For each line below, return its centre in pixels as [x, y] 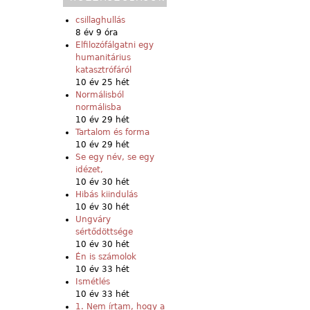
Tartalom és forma [112, 132]
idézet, [89, 169]
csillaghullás [100, 20]
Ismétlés [93, 281]
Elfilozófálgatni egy [115, 45]
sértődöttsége [104, 231]
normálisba [98, 107]
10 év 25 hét [102, 82]
